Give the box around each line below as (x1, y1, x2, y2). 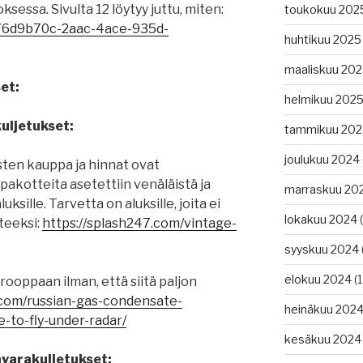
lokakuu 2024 (284, 212, 357, 227)
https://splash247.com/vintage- (42, 216, 237, 232)
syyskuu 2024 (284, 242, 359, 257)
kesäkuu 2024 (284, 332, 361, 347)
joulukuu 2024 (284, 152, 360, 167)
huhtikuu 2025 (284, 32, 361, 47)
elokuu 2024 (284, 272, 352, 287)
